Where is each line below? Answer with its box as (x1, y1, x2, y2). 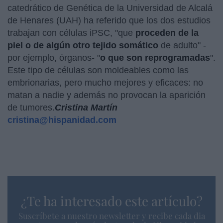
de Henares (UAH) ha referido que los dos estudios (7, 15, 211, 25)
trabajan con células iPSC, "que (7, 27, 135, 38)
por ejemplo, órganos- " (7, 52, 100, 63)
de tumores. (7, 102, 55, 112)
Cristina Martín (55, 102, 117, 112)
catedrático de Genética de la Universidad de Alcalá (7, 2, 213, 13)
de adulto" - (161, 40, 206, 50)
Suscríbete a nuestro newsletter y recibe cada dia (18, 210, 205, 221)
